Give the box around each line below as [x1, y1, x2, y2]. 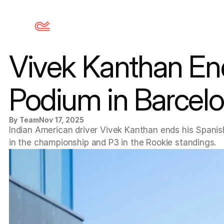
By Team [9, 115, 39, 124]
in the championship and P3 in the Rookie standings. [9, 137, 216, 147]
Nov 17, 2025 [39, 115, 84, 124]
